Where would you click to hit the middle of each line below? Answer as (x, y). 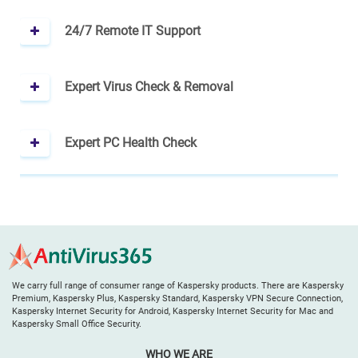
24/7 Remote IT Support (133, 31)
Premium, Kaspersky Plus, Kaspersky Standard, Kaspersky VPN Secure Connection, (177, 299)
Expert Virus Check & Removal (149, 87)
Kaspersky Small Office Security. (77, 324)
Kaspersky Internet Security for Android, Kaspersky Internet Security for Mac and (173, 312)
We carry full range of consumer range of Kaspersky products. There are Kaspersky (178, 286)
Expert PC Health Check (131, 143)
